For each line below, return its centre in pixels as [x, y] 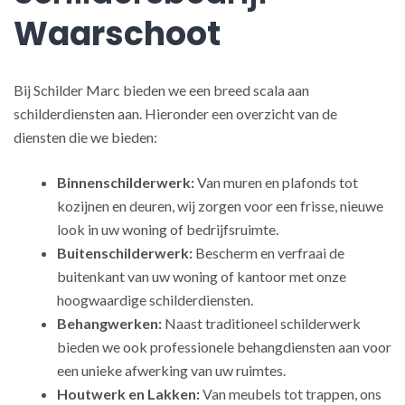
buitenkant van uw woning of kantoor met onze [202, 276]
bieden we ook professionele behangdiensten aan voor [224, 347]
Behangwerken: [109, 323]
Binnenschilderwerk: [126, 182]
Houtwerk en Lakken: [128, 394]
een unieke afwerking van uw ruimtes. [171, 370]
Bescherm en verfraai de [268, 253]
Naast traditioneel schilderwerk [261, 323]
